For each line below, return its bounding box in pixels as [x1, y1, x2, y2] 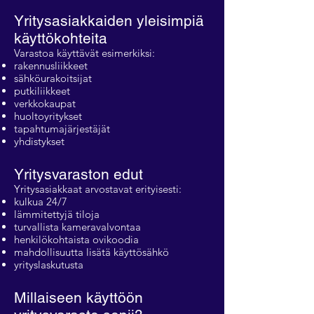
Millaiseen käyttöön [14, 289, 143, 306]
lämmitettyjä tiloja [14, 207, 100, 221]
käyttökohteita [14, 29, 107, 47]
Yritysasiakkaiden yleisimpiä [14, 12, 204, 29]
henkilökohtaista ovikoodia [14, 233, 139, 246]
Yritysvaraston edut [14, 165, 143, 183]
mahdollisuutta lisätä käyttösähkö [14, 245, 169, 259]
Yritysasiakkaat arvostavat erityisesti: [14, 182, 182, 196]
